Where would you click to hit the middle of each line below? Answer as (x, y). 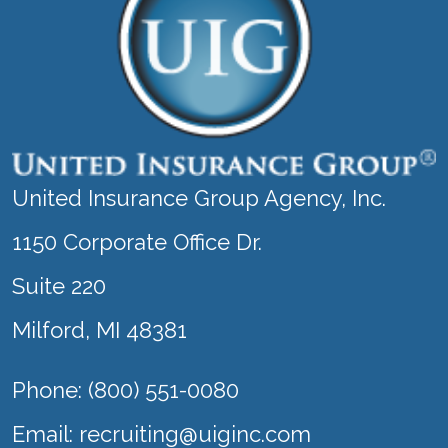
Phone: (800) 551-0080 (125, 390)
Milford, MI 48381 (99, 330)
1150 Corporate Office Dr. (137, 242)
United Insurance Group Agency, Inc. (199, 198)
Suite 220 (59, 286)
